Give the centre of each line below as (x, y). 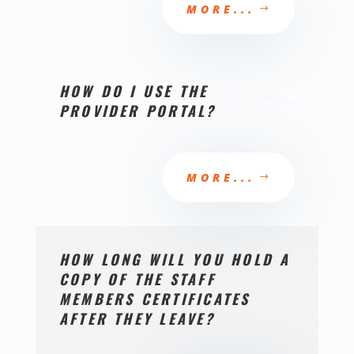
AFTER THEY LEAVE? (137, 318)
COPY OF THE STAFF (137, 279)
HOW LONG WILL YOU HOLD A (175, 259)
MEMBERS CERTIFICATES (154, 299)
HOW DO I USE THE (134, 91)
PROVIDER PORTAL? (137, 111)
